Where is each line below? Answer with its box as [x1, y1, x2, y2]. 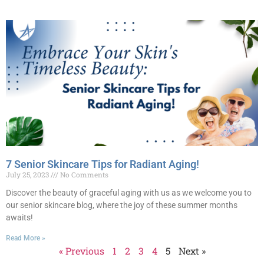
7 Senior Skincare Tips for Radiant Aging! [6, 158, 199, 170]
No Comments [58, 170, 108, 179]
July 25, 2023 [6, 170, 51, 179]
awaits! [6, 213, 33, 222]
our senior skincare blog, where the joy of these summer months [6, 200, 237, 210]
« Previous [58, 245, 104, 257]
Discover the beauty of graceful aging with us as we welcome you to [6, 188, 252, 197]
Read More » [6, 234, 45, 242]
